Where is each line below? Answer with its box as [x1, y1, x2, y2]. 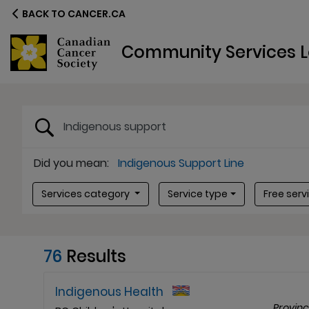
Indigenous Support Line [118, 155, 244, 171]
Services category [41, 187, 132, 201]
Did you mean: [34, 155, 109, 171]
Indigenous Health [55, 283, 163, 300]
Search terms [21, 105, 94, 121]
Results [66, 244, 126, 268]
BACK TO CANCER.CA [20, 7, 126, 21]
